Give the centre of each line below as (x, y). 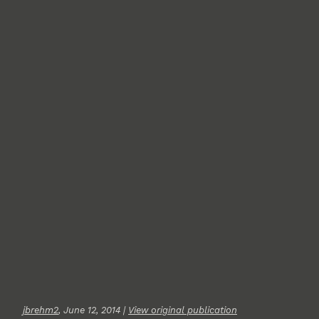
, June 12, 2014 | (93, 310)
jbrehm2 (41, 310)
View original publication (183, 310)
